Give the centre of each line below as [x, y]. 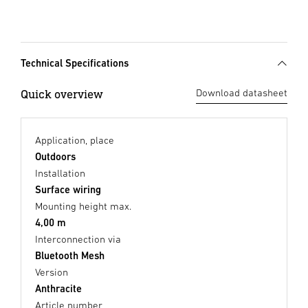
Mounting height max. [83, 206]
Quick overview [62, 94]
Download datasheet [242, 93]
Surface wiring [68, 190]
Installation [60, 173]
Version [52, 272]
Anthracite [58, 289]
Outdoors [55, 157]
